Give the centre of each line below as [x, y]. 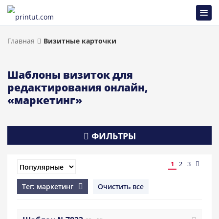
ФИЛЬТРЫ [112, 136]
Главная [21, 41]
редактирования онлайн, [77, 88]
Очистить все [121, 186]
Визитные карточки [80, 41]
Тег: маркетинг [48, 186]
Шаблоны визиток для [70, 75]
